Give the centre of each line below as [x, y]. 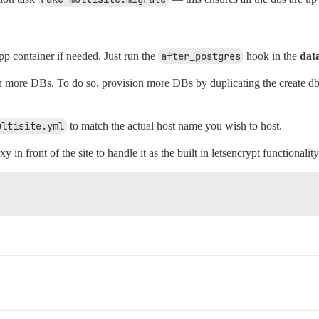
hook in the [272, 56]
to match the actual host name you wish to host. [174, 126]
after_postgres [201, 57]
